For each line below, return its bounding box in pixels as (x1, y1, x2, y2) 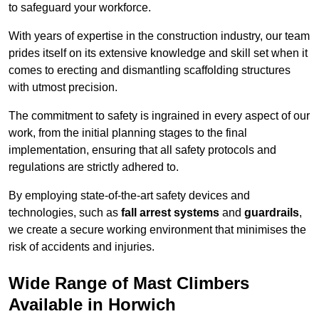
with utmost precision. (9, 81, 117, 94)
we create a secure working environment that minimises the (9, 224, 306, 236)
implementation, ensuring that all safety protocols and (9, 144, 276, 157)
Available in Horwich (9, 295, 176, 315)
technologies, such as (9, 206, 121, 219)
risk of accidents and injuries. (9, 241, 155, 253)
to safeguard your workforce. (9, 1, 151, 14)
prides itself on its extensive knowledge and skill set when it (9, 47, 308, 60)
